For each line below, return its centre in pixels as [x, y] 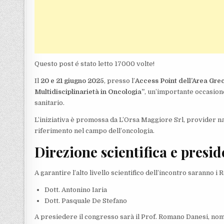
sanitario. [50, 103]
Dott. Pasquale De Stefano [86, 200]
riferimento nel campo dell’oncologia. [95, 131]
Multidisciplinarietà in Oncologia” [90, 92]
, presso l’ [120, 81]
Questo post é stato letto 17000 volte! [95, 64]
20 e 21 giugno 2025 [72, 81]
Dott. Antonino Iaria [76, 189]
